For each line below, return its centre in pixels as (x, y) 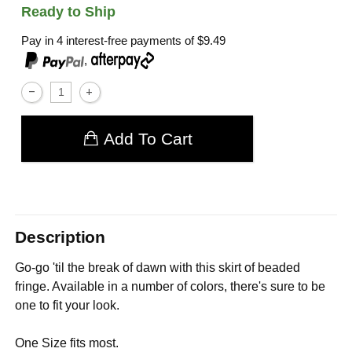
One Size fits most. (67, 343)
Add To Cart (148, 138)
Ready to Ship (69, 11)
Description (60, 237)
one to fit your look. (68, 305)
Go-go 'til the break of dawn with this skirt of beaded (158, 267)
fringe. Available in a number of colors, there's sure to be (170, 286)
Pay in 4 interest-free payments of (110, 40)
